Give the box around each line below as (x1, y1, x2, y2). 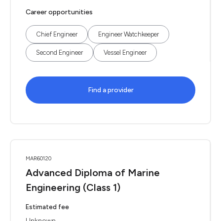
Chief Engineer (36, 31, 77, 38)
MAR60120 (26, 155, 51, 162)
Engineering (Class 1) (26, 182, 120, 193)
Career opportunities (26, 8, 93, 16)
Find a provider (87, 86, 134, 94)
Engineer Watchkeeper (98, 31, 159, 38)
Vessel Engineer (104, 49, 147, 56)
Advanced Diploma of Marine (26, 167, 160, 179)
